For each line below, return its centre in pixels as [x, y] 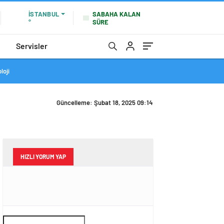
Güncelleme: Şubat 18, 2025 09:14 [105, 102]
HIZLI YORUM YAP [43, 156]
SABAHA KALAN [116, 14]
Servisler [32, 45]
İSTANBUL [44, 14]
